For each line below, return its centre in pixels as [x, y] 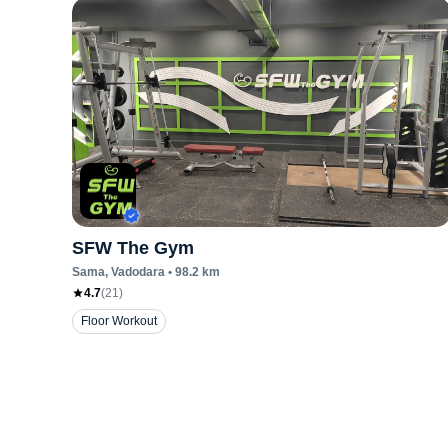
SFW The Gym [133, 248]
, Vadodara [135, 272]
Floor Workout [119, 321]
